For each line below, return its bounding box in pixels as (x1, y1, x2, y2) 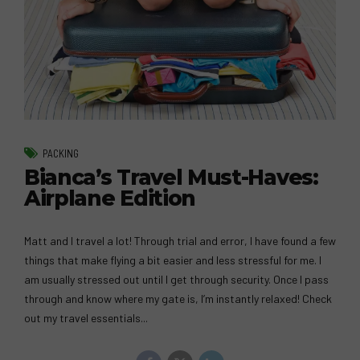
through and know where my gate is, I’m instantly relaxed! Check (24, 292, 332, 306)
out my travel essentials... (24, 311, 148, 325)
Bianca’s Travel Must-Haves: (24, 165, 318, 191)
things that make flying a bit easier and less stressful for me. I (24, 253, 321, 268)
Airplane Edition (24, 186, 195, 212)
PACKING (43, 147, 79, 161)
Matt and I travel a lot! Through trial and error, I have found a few (24, 234, 336, 248)
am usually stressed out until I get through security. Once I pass (24, 272, 329, 287)
